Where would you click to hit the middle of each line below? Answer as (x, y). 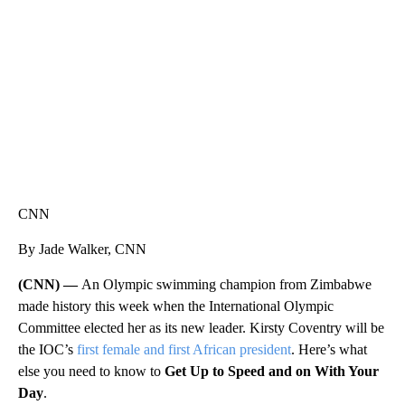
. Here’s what (329, 350)
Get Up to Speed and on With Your (272, 372)
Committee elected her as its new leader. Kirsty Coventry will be (201, 328)
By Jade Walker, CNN (82, 250)
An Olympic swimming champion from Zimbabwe (226, 285)
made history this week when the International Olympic (176, 306)
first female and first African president (184, 350)
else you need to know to (91, 372)
